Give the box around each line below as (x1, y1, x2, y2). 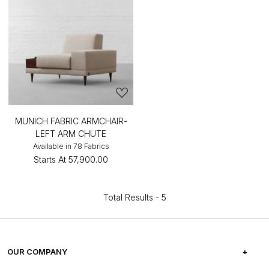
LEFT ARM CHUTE (35, 128, 106, 139)
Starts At (34, 154, 66, 165)
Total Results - (103, 192, 162, 202)
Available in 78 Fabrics (32, 142, 109, 151)
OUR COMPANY (7, 247, 67, 256)
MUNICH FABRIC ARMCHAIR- (14, 116, 127, 126)
